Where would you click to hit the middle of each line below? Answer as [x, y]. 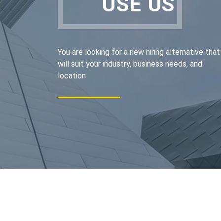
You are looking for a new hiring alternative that [139, 52]
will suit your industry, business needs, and [130, 64]
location [72, 76]
